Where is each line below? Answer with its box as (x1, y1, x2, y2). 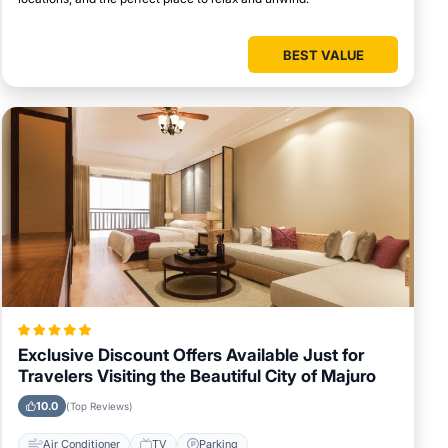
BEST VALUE (282, 47, 364, 64)
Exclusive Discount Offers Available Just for (18, 345, 364, 366)
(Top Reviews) (66, 400, 133, 413)
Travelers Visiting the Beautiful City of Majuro (18, 366, 376, 387)
